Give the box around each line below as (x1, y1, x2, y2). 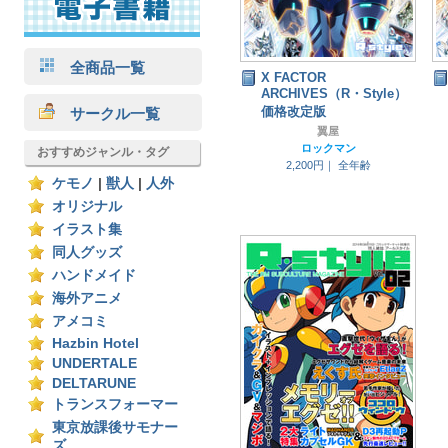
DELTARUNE (52, 376, 136, 391)
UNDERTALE (52, 356, 137, 371)
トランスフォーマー (52, 397, 178, 412)
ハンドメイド (52, 268, 136, 283)
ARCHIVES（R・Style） (261, 86, 407, 102)
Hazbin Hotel (52, 336, 139, 351)
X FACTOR (261, 70, 326, 86)
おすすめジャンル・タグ (37, 145, 169, 159)
